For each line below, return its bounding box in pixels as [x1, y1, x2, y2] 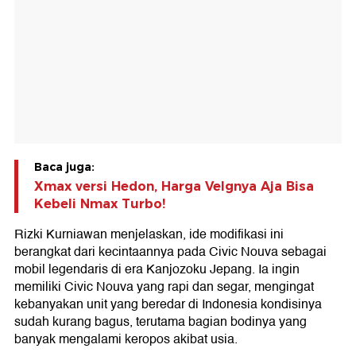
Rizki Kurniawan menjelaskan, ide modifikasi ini [14, 224, 284, 246]
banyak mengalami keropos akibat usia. [14, 329, 238, 350]
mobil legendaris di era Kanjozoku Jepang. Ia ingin [14, 259, 300, 281]
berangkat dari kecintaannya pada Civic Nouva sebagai [14, 242, 327, 263]
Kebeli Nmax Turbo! [34, 196, 165, 212]
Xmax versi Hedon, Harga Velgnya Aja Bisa [34, 179, 314, 195]
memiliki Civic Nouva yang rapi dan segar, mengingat [14, 277, 314, 298]
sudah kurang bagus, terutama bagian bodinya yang [14, 311, 307, 333]
